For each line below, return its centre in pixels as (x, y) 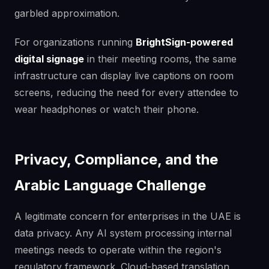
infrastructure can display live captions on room (124, 75)
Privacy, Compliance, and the (116, 159)
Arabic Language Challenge (110, 185)
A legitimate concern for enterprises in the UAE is (128, 216)
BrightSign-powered (184, 42)
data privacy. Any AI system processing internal (123, 233)
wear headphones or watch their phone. (107, 109)
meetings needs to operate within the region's (118, 249)
